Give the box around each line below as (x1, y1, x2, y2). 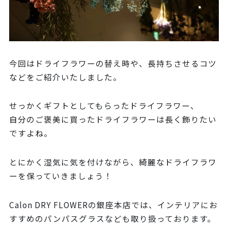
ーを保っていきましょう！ (9, 170, 112, 182)
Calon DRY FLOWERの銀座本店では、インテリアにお (9, 199, 218, 211)
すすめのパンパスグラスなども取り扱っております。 (9, 213, 216, 224)
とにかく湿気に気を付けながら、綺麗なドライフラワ (9, 156, 217, 168)
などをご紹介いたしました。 (9, 71, 122, 82)
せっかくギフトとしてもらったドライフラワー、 (9, 100, 199, 111)
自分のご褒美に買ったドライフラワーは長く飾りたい (9, 113, 217, 125)
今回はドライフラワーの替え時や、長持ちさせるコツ (9, 57, 217, 69)
